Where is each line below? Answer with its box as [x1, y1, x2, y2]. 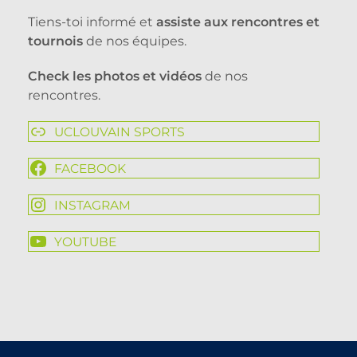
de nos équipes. [83, 33, 186, 49]
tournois [28, 33, 83, 49]
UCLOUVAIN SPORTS [53, 124, 185, 139]
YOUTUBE [53, 233, 116, 249]
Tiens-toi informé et [28, 14, 156, 29]
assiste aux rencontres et [156, 14, 320, 29]
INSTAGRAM [53, 197, 131, 213]
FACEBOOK [53, 160, 126, 176]
